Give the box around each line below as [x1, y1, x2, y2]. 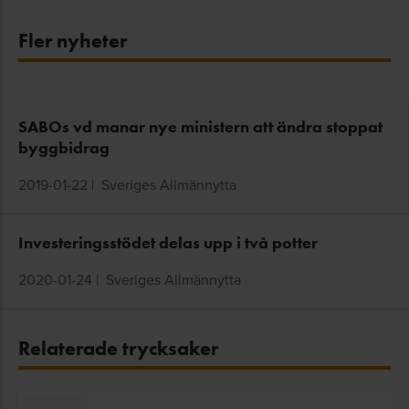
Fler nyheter [18, 28, 127, 54]
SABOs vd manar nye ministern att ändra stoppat [18, 117, 383, 138]
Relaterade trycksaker [18, 336, 218, 362]
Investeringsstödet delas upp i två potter [18, 233, 318, 254]
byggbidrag [18, 138, 110, 159]
